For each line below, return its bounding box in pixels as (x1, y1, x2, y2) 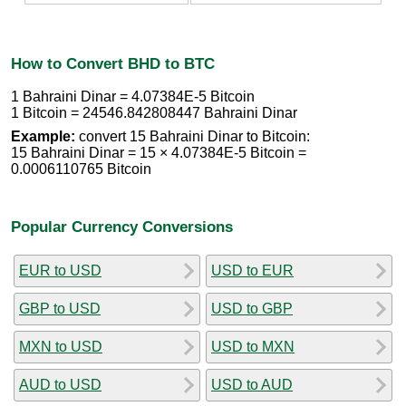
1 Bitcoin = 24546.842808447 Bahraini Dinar (11, 105, 297, 121)
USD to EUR (211, 262, 294, 278)
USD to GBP (211, 300, 293, 316)
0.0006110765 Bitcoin (11, 161, 151, 178)
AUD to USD (19, 376, 101, 392)
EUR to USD (19, 262, 101, 278)
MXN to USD (19, 338, 102, 354)
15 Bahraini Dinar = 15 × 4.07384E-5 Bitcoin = (11, 145, 306, 161)
